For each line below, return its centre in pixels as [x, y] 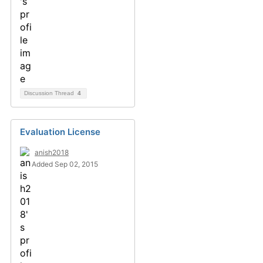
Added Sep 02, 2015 [65, 164]
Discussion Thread [50, 93]
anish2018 [52, 152]
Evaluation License [60, 132]
